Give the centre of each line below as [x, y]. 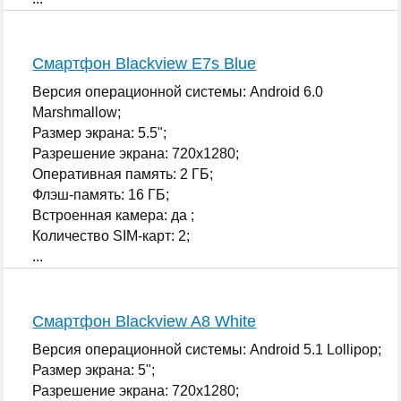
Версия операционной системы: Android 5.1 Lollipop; [207, 349]
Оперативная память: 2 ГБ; [123, 174]
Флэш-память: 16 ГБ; [101, 194]
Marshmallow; [77, 112]
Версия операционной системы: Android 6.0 [178, 91]
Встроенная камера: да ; [114, 215]
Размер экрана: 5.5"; [100, 132]
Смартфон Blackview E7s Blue [145, 63]
